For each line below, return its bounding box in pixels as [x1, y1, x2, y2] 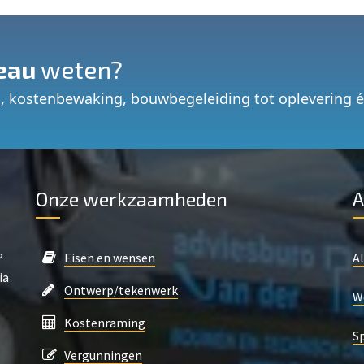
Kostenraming [64, 314, 145, 331]
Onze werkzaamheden [36, 187, 227, 210]
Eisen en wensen [64, 249, 155, 266]
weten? [36, 54, 123, 84]
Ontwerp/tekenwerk [64, 282, 178, 298]
